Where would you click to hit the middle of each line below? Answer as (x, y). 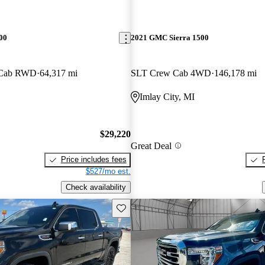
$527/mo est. (108, 172)
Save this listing (143, 207)
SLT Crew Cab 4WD (171, 73)
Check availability (96, 187)
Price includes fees (93, 160)
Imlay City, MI (167, 96)
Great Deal (151, 146)
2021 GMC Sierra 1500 (169, 38)
